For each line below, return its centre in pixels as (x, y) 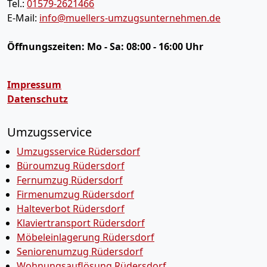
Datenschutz (38, 99)
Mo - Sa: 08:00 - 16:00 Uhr (145, 46)
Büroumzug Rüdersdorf (71, 166)
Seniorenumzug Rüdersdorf (80, 252)
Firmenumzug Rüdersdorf (75, 194)
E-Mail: (23, 18)
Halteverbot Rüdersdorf (71, 209)
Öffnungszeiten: (47, 46)
